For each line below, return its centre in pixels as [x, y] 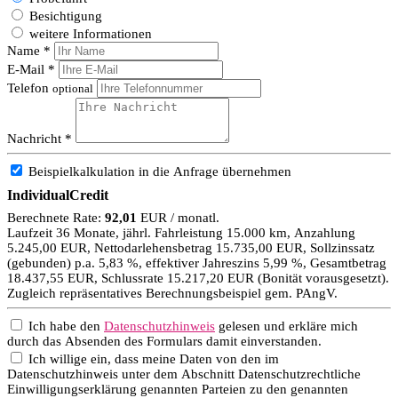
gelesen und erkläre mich [287, 326]
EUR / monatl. [178, 217]
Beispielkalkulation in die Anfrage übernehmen [160, 171]
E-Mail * [31, 69]
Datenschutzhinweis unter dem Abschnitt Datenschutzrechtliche [184, 374]
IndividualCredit [58, 195]
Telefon [30, 88]
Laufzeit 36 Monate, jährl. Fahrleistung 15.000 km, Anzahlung [181, 232]
